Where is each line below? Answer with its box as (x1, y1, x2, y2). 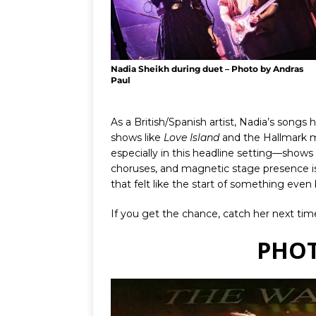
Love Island (164, 130, 219, 144)
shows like (111, 130, 164, 144)
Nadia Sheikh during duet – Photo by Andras (111, 63, 303, 74)
